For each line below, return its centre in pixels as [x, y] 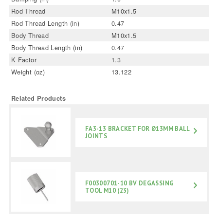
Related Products [38, 98]
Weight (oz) [28, 72]
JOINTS [96, 136]
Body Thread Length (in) [47, 47]
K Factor [24, 60]
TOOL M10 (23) [107, 191]
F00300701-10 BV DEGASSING [129, 183]
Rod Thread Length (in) [45, 23]
